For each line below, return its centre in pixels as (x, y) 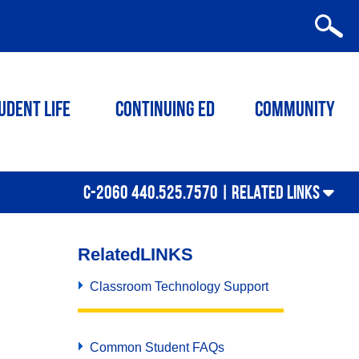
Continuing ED (165, 111)
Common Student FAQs (157, 347)
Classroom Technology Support (179, 286)
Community (295, 111)
